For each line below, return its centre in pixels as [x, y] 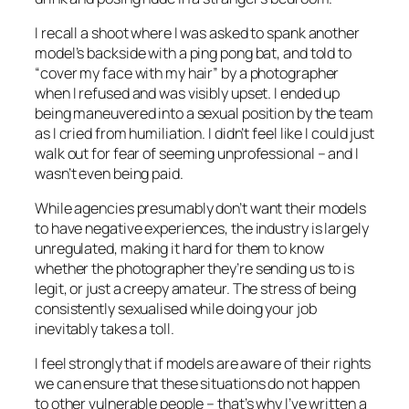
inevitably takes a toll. [105, 329]
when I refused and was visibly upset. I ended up [188, 93]
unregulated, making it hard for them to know [179, 249]
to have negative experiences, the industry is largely [202, 229]
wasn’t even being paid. [109, 173]
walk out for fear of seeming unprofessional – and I [197, 153]
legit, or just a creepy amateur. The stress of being [195, 289]
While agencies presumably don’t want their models [201, 209]
